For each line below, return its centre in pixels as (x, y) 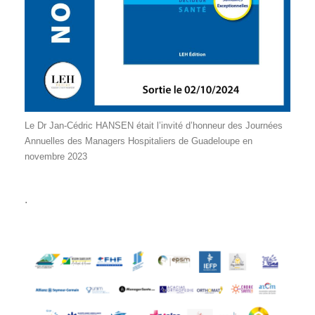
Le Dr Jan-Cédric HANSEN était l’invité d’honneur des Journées (154, 126)
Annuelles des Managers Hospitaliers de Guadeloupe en (139, 141)
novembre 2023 (56, 157)
